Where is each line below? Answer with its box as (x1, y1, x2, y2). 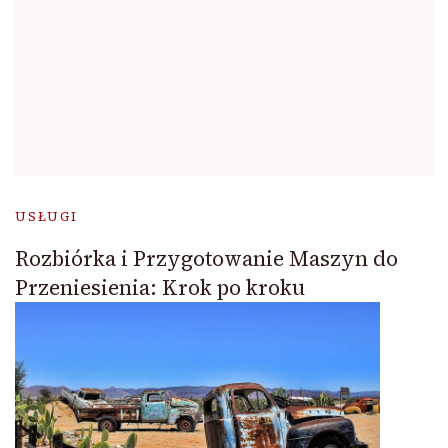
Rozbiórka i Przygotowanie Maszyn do (15, 244, 398, 274)
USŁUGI (15, 208, 78, 226)
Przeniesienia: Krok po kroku (15, 273, 305, 303)
